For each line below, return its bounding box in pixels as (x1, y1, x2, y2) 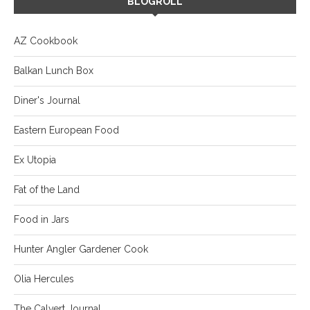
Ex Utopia (14, 154, 56, 166)
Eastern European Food (14, 125, 119, 136)
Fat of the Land (14, 184, 80, 196)
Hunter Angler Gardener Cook (14, 244, 148, 255)
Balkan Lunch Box (14, 65, 93, 77)
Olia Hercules (14, 273, 74, 285)
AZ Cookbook (14, 35, 77, 47)
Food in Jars (14, 214, 69, 226)
